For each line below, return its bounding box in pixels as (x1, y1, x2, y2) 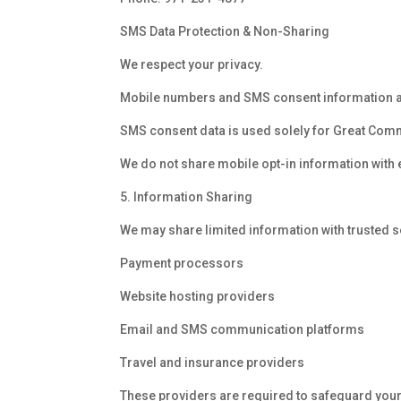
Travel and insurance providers (120, 355, 305, 371)
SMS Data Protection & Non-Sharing (120, 24, 330, 39)
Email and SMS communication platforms (120, 322, 365, 337)
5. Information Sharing (120, 190, 253, 205)
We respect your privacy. (120, 57, 264, 73)
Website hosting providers (120, 289, 276, 304)
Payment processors (120, 256, 244, 271)
